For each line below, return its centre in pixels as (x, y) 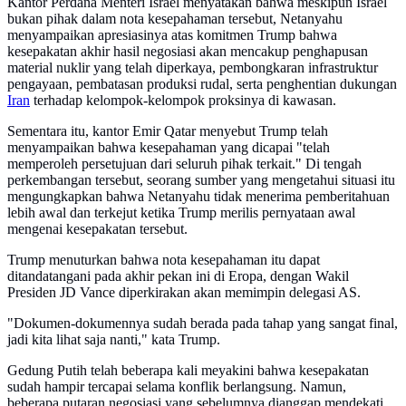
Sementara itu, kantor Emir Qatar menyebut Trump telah (168, 131)
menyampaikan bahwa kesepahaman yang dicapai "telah (169, 148)
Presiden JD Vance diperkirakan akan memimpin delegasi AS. (184, 293)
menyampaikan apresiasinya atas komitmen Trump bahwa (172, 35)
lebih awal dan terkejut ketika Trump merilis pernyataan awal (181, 213)
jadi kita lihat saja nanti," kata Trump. (114, 340)
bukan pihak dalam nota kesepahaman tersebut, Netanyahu (175, 19)
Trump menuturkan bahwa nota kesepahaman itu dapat (164, 260)
